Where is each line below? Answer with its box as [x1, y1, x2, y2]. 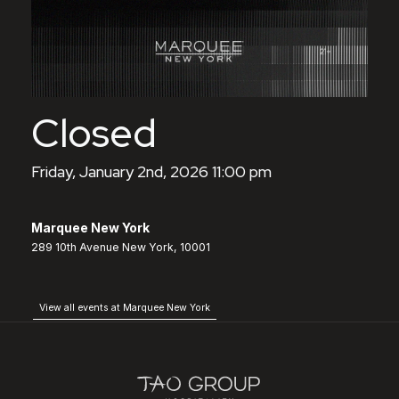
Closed [31, 106, 157, 159]
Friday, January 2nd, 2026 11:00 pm [31, 160, 272, 182]
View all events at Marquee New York [39, 301, 210, 313]
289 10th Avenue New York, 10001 [31, 240, 210, 254]
